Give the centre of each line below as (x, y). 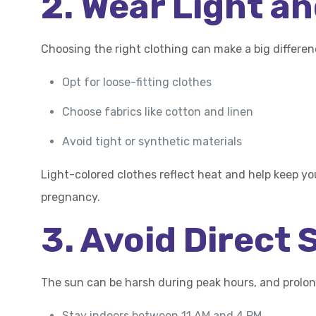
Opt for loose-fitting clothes (137, 82)
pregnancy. (71, 197)
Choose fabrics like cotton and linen (158, 112)
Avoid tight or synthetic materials (152, 141)
